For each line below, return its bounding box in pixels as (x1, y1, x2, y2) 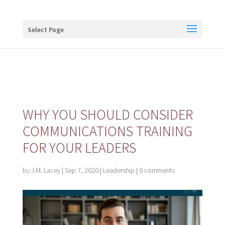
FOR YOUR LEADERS (22, 139, 136, 157)
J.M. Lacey (31, 166, 60, 175)
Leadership (102, 166, 135, 175)
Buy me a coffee (27, 7, 95, 23)
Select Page (27, 25, 64, 34)
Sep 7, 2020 (64, 166, 98, 175)
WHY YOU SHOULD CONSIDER (22, 105, 193, 124)
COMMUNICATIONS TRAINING (22, 122, 192, 140)
